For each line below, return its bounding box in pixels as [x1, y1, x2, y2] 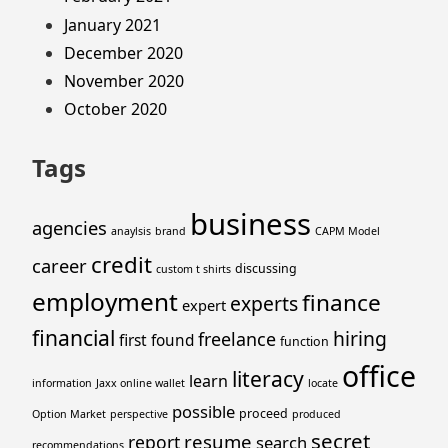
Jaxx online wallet [96, 375, 185, 390]
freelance [198, 326, 276, 351]
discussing [235, 259, 297, 277]
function [280, 332, 329, 350]
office [342, 356, 416, 395]
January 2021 [64, 13, 161, 36]
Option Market [32, 406, 106, 421]
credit [91, 248, 152, 280]
